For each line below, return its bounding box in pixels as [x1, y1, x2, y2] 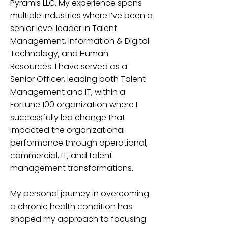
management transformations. [10, 162, 137, 174]
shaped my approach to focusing [10, 213, 146, 225]
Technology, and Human [10, 48, 108, 60]
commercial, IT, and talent [10, 150, 112, 161]
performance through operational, [10, 137, 148, 149]
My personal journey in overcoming [10, 188, 149, 199]
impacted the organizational [10, 124, 125, 136]
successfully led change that [10, 111, 125, 123]
